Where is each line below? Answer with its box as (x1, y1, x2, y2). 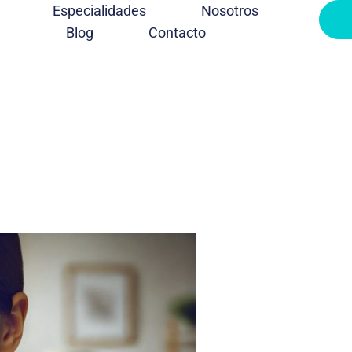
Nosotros (200, 2, 258, 19)
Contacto (148, 24, 207, 41)
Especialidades (52, 2, 146, 19)
